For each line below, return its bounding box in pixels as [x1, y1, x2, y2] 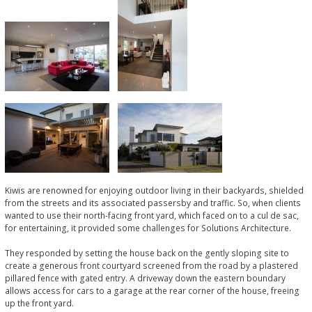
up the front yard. [5, 297, 74, 309]
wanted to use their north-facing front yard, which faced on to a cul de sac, [5, 209, 299, 221]
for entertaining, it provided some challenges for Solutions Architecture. [5, 221, 291, 234]
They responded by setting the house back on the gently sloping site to [5, 247, 289, 259]
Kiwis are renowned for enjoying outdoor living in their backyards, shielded [5, 184, 304, 196]
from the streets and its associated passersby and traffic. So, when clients [5, 196, 301, 209]
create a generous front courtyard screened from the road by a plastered [5, 259, 298, 272]
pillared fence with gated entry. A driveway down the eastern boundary [5, 272, 286, 284]
